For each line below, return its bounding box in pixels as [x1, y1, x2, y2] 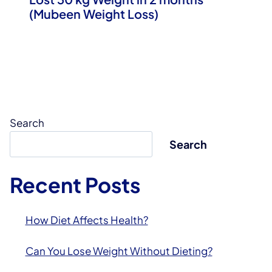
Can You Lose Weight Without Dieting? [25, 243, 212, 257]
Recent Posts [10, 171, 140, 198]
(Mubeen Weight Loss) [29, 5, 158, 21]
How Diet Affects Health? [25, 212, 148, 226]
